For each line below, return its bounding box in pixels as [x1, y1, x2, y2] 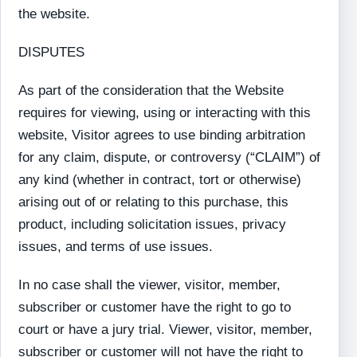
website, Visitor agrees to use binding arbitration [18, 127, 306, 143]
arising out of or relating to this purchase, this [18, 194, 289, 210]
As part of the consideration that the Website [18, 83, 284, 98]
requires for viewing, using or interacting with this [18, 105, 312, 120]
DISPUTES [18, 45, 85, 60]
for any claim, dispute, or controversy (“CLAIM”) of [18, 150, 321, 165]
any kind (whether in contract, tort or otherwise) [18, 172, 302, 187]
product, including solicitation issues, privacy [18, 217, 287, 232]
